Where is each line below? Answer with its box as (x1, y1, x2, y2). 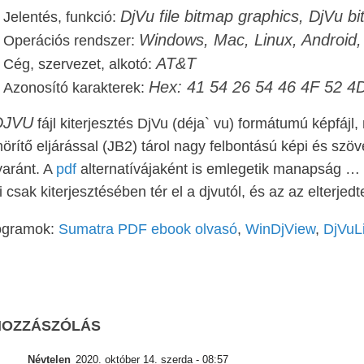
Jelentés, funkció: (3, 9, 120, 25)
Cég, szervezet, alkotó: (3, 56, 156, 72)
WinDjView (245, 221, 315, 237)
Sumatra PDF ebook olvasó (58, 221, 237, 237)
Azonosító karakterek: (3, 80, 149, 96)
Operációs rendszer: (3, 32, 139, 49)
